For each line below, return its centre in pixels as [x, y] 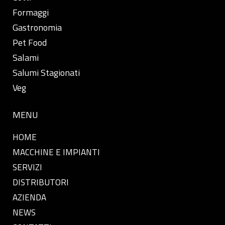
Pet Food [30, 42]
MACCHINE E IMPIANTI [56, 152]
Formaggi [31, 12]
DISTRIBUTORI [41, 182]
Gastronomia [37, 27]
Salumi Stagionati [46, 72]
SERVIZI [27, 167]
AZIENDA [29, 197]
